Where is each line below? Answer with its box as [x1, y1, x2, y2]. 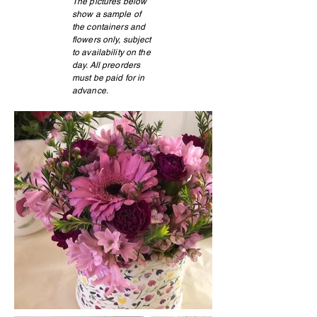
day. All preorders [72, 60, 141, 70]
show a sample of [72, 9, 141, 19]
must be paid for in [72, 73, 145, 83]
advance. [72, 86, 108, 96]
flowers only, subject [72, 35, 151, 45]
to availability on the [72, 47, 151, 57]
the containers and [72, 22, 146, 32]
